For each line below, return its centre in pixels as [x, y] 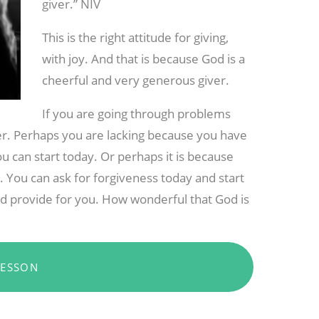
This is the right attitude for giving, [136, 38]
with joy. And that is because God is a [144, 59]
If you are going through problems [137, 114]
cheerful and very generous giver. [136, 80]
